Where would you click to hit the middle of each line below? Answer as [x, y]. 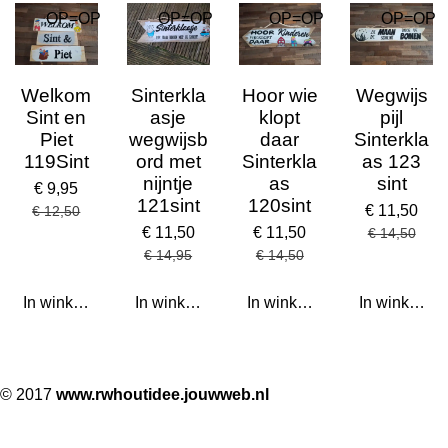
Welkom [56, 96]
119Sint [56, 162]
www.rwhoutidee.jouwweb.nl [162, 395]
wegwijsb [168, 140]
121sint [168, 206]
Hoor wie [279, 96]
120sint [280, 206]
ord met [168, 162]
